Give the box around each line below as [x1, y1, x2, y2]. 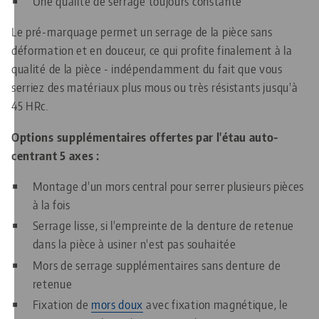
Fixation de [32, 296, 91, 313]
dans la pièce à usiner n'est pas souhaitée [32, 236, 236, 252]
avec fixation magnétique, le [143, 296, 288, 313]
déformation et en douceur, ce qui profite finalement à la [11, 42, 293, 58]
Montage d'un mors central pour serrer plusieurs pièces [32, 177, 305, 194]
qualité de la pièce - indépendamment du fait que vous [11, 61, 283, 77]
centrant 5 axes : [11, 147, 100, 163]
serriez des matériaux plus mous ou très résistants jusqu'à [11, 79, 298, 95]
